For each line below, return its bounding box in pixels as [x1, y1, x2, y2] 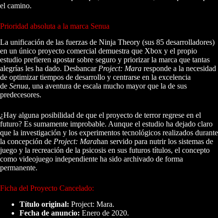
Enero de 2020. [80, 208, 129, 217]
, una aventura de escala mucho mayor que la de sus [28, 81, 187, 90]
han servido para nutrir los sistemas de [97, 137, 213, 145]
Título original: [19, 200, 69, 208]
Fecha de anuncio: [19, 208, 80, 217]
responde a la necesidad [142, 64, 216, 73]
